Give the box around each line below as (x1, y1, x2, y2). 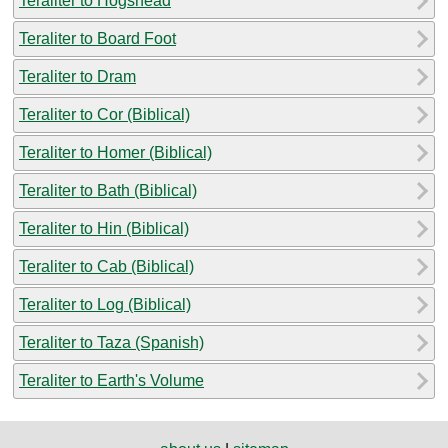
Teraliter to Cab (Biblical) (19, 257, 194, 275)
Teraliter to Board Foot (19, 29, 176, 47)
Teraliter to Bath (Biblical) (19, 181, 197, 199)
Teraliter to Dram (19, 67, 136, 85)
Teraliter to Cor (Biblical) (19, 105, 190, 123)
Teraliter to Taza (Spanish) (19, 333, 204, 351)
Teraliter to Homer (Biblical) (19, 143, 212, 161)
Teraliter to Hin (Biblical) (19, 219, 189, 237)
